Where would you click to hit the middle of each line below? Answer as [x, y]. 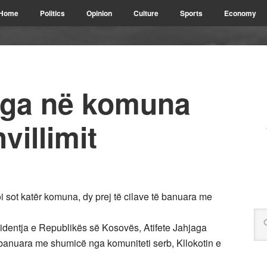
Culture [146, 13]
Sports [191, 13]
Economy [240, 13]
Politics [52, 13]
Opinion [99, 13]
